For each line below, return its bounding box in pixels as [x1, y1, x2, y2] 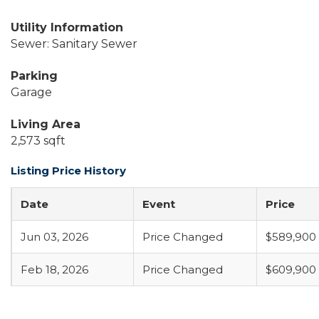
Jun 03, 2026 [21, 230, 88, 244]
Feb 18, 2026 [21, 263, 88, 276]
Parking [11, 69, 58, 83]
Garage [11, 85, 52, 99]
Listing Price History [11, 164, 126, 177]
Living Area [11, 117, 80, 131]
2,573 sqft [11, 134, 66, 147]
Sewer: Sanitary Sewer [11, 37, 137, 51]
